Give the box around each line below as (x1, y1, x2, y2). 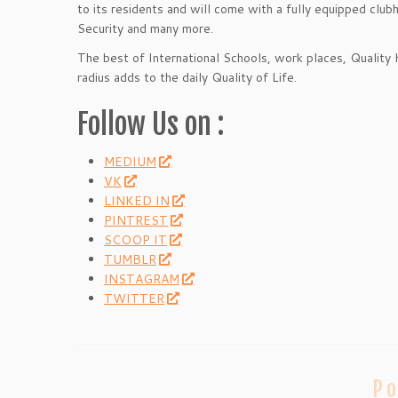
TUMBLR (104, 250, 156, 268)
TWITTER (104, 289, 164, 307)
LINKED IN (104, 191, 170, 210)
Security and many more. (77, 19, 213, 37)
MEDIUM (104, 152, 156, 171)
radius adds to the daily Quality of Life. (77, 68, 297, 86)
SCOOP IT (104, 230, 167, 249)
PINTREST (104, 211, 168, 229)
